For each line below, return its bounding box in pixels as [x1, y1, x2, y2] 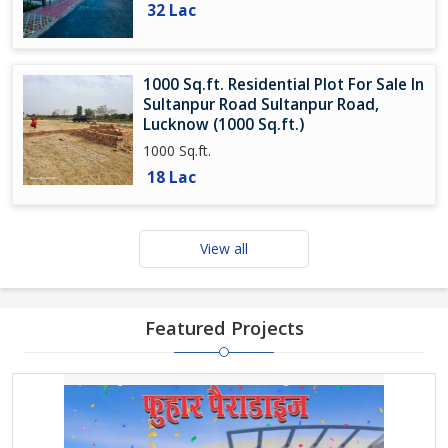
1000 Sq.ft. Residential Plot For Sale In [143, 74, 424, 95]
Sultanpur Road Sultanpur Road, [143, 94, 379, 115]
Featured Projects [144, 316, 304, 340]
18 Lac [147, 167, 196, 188]
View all [200, 239, 248, 258]
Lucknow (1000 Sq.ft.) [143, 114, 304, 135]
